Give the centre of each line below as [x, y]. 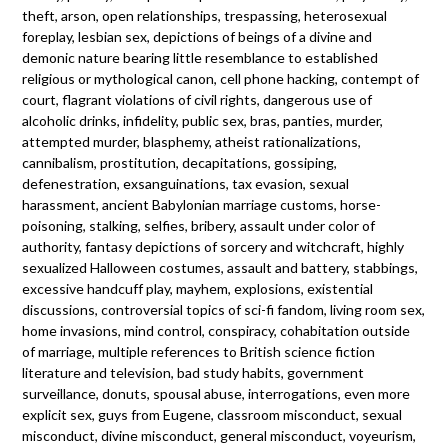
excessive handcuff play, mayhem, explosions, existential [198, 288]
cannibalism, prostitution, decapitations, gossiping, [180, 162]
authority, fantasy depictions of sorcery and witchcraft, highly [213, 246]
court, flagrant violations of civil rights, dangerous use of [197, 99]
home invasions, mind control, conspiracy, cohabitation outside [216, 330]
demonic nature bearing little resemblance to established [200, 57]
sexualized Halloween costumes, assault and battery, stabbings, [220, 267]
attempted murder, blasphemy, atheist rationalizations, [192, 141]
